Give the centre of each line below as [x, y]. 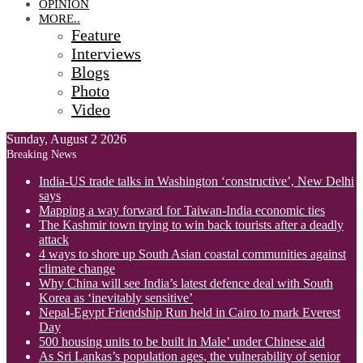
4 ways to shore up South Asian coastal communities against [192, 254]
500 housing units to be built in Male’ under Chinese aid [182, 342]
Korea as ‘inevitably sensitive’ [116, 298]
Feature [96, 35]
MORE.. [60, 19]
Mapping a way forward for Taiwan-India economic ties [182, 210]
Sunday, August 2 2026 [66, 139]
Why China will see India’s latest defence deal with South [186, 283]
